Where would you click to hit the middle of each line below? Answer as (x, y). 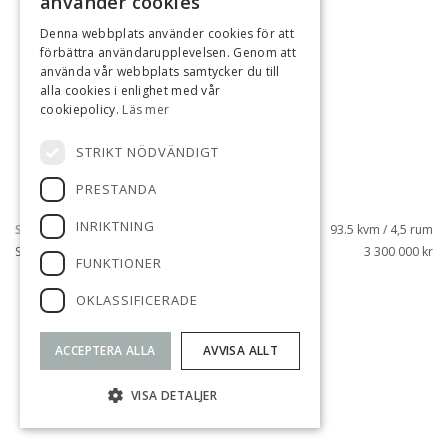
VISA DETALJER (174, 395)
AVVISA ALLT (240, 350)
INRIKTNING (115, 226)
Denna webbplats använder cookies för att (167, 33)
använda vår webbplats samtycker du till (160, 71)
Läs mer (146, 109)
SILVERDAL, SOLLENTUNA (96, 229)
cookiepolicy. (81, 109)
